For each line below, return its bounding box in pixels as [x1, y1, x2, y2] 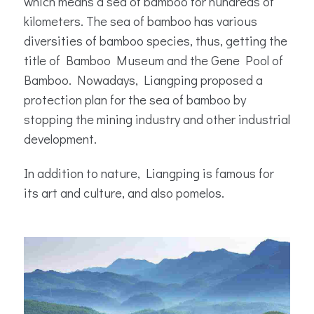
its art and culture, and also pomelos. [24, 184, 224, 202]
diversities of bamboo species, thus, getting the [24, 32, 287, 50]
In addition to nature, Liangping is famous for [24, 164, 274, 182]
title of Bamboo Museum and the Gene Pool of [24, 51, 283, 69]
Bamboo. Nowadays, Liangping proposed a [24, 71, 263, 89]
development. [24, 130, 97, 148]
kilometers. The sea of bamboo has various [24, 12, 257, 30]
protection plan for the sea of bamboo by [24, 90, 246, 109]
